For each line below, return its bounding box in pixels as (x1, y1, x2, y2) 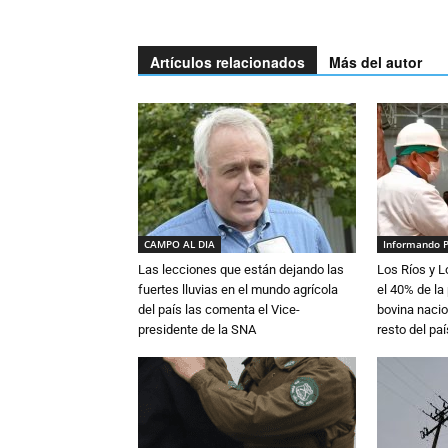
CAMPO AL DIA (144, 237, 215, 252)
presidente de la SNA (138, 322, 256, 338)
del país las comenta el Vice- (138, 302, 300, 318)
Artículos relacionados (150, 52, 305, 73)
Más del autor (329, 52, 422, 73)
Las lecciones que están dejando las (138, 262, 344, 278)
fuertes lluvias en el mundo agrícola (138, 282, 338, 298)
